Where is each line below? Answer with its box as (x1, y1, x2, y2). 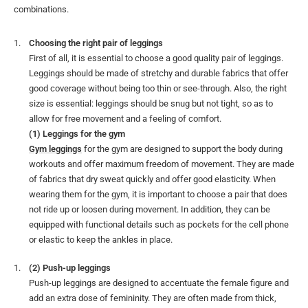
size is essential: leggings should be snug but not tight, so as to (29, 98, 273, 109)
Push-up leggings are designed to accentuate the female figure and (29, 278, 289, 289)
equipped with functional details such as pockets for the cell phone (29, 219, 289, 230)
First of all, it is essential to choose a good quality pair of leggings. (29, 53, 283, 64)
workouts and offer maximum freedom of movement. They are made (29, 159, 294, 170)
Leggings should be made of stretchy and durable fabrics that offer (29, 68, 288, 79)
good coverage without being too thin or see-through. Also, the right (29, 83, 287, 94)
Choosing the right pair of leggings (29, 38, 163, 49)
